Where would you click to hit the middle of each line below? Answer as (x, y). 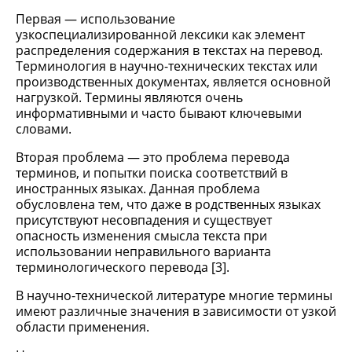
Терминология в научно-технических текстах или (167, 66)
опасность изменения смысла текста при (141, 236)
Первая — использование (95, 19)
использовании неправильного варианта (143, 251)
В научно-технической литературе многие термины (174, 295)
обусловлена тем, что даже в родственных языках (168, 204)
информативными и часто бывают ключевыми (159, 113)
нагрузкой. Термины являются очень (129, 97)
